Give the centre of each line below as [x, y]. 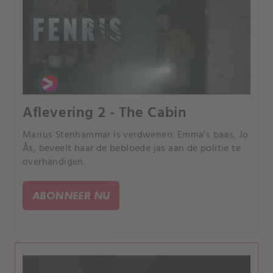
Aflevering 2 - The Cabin [105, 114]
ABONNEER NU [71, 196]
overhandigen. [54, 162]
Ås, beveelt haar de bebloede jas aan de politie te [132, 149]
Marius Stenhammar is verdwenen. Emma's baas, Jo [136, 136]
